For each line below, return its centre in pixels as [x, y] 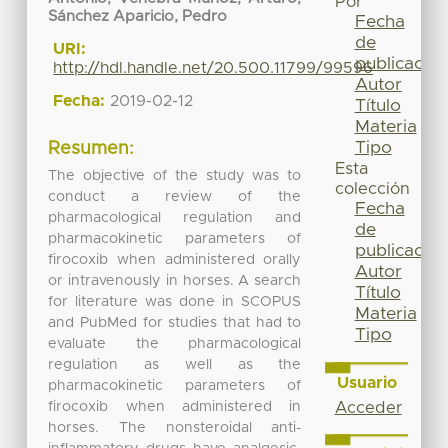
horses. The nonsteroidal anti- [175, 427]
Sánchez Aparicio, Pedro [138, 17]
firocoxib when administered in [175, 406]
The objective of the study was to [175, 175]
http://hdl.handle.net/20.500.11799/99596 [213, 68]
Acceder [368, 407]
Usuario [366, 382]
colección [372, 189]
